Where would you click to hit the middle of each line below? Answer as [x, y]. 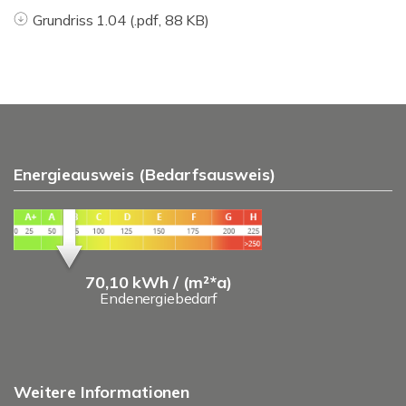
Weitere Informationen [101, 392]
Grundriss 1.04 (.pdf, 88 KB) [121, 20]
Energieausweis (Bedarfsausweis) [145, 174]
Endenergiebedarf [159, 298]
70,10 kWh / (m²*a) [159, 282]
